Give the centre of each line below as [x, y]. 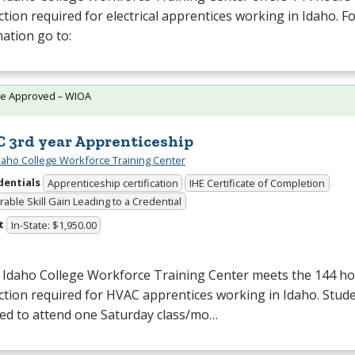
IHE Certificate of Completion [258, 183]
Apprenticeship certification [113, 183]
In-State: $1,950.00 [53, 225]
